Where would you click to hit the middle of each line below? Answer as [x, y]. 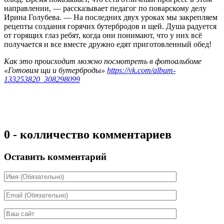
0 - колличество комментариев [88, 134]
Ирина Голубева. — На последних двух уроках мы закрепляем [111, 17]
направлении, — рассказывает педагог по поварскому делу [105, 8]
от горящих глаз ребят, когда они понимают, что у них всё [103, 35]
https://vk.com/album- [141, 70]
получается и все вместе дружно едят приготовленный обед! [108, 44]
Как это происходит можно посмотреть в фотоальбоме [103, 61]
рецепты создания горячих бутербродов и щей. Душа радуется [110, 26]
